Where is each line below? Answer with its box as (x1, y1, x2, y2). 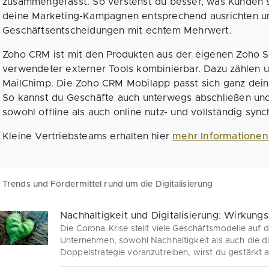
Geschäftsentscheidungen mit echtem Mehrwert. (2, 26, 232, 36)
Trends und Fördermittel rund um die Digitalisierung (2, 180, 213, 189)
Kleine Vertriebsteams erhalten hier (2, 131, 173, 142)
